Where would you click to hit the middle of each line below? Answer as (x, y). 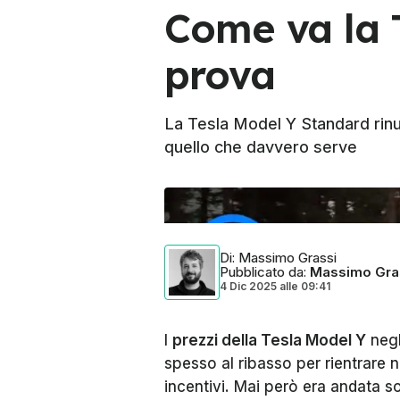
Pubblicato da (262, 272)
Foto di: (183, 202)
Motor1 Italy (231, 202)
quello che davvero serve (261, 147)
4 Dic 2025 (248, 286)
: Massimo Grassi (284, 258)
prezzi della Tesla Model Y (269, 340)
